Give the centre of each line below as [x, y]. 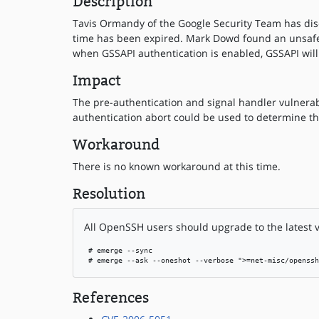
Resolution [109, 194]
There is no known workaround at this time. [177, 166]
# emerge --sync [118, 250]
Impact [97, 80]
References [111, 298]
